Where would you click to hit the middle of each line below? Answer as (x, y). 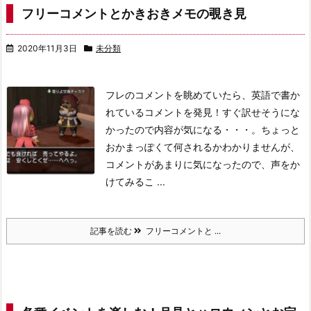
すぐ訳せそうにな (261, 112)
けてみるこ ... (135, 182)
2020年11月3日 (47, 48)
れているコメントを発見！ (164, 112)
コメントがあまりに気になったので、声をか (203, 164)
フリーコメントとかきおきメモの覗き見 (134, 14)
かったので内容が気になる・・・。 (183, 129)
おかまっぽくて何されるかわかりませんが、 (203, 147)
